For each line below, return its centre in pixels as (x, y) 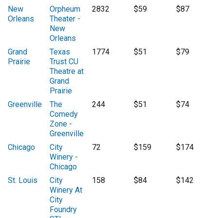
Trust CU (64, 62)
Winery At (66, 190)
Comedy (64, 114)
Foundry (64, 210)
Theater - (65, 19)
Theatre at (67, 72)
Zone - (61, 124)
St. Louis (23, 181)
